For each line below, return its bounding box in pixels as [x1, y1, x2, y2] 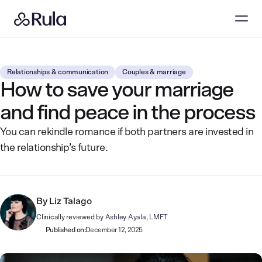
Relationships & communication [7, 68, 109, 75]
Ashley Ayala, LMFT [105, 213, 168, 220]
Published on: [46, 226, 85, 233]
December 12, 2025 [85, 226, 143, 233]
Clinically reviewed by [36, 213, 104, 220]
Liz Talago [49, 196, 92, 206]
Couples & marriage [122, 68, 186, 75]
